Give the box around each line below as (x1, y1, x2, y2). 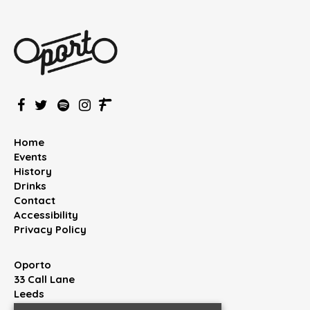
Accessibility (14, 208, 78, 222)
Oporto (14, 258, 51, 272)
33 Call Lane (14, 273, 75, 286)
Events (14, 150, 47, 164)
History (14, 165, 52, 179)
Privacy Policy (14, 223, 86, 237)
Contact (14, 194, 55, 208)
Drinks (14, 179, 46, 193)
